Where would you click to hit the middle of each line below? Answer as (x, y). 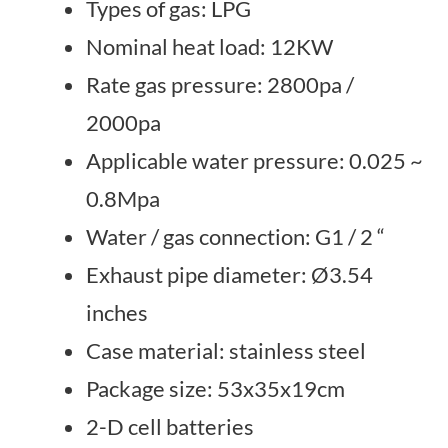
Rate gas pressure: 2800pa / (220, 84)
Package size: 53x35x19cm (215, 388)
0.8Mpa (123, 198)
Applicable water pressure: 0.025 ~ (254, 160)
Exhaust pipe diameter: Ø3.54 (229, 274)
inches (117, 312)
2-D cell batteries (170, 426)
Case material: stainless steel (226, 350)
